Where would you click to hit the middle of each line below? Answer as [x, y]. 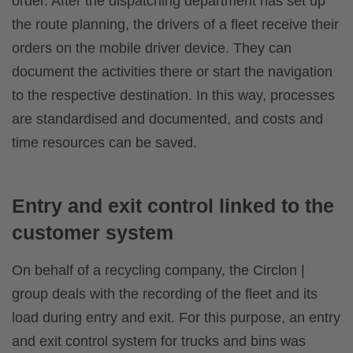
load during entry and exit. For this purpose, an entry [176, 318]
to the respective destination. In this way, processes [173, 96]
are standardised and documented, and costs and [167, 119]
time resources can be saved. [104, 143]
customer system [93, 233]
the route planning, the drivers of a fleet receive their [175, 25]
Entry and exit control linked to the [173, 206]
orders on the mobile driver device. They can [152, 48]
